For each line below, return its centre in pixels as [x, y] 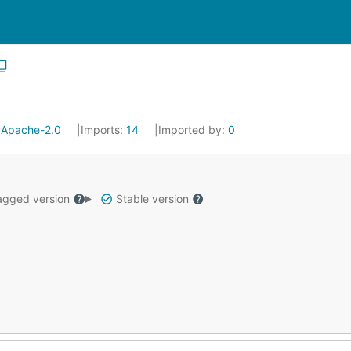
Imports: [103, 130]
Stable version [152, 199]
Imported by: [193, 130]
